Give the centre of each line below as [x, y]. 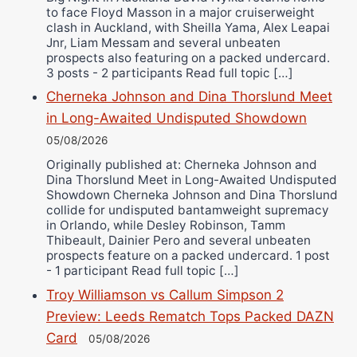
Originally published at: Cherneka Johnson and [182, 164]
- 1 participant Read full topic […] [143, 270]
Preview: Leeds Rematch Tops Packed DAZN [190, 316]
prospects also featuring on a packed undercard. [188, 57]
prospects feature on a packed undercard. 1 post [188, 255]
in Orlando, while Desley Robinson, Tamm [166, 225]
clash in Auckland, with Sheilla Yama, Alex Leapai [188, 27]
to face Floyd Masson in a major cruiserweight [180, 12]
